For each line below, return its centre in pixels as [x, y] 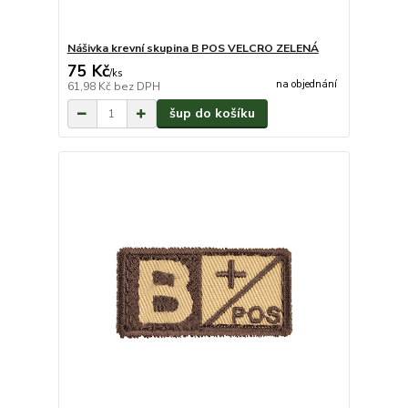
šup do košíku [212, 113]
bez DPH [137, 87]
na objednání [306, 85]
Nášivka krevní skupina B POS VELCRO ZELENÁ [193, 48]
